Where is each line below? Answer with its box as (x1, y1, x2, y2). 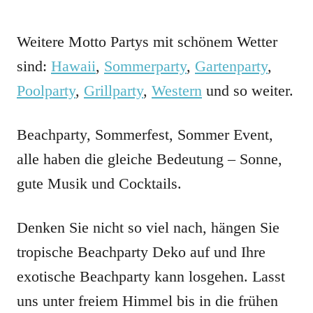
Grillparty (84, 82, 143, 100)
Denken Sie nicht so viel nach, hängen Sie (17, 219, 279, 237)
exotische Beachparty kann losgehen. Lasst (17, 268, 285, 286)
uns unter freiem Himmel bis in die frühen (17, 292, 278, 310)
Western (152, 82, 202, 100)
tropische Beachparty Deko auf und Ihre (17, 243, 265, 261)
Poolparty (17, 82, 75, 100)
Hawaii (51, 57, 96, 75)
